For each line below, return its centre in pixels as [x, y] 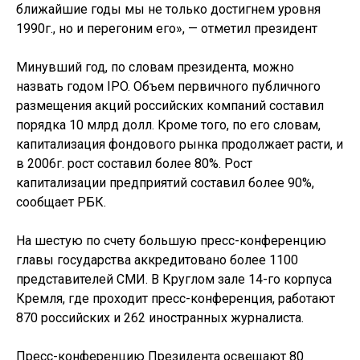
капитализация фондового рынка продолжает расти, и [180, 144]
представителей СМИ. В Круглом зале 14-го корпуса [174, 279]
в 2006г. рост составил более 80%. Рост [134, 164]
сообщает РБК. [61, 202]
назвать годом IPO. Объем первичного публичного [168, 86]
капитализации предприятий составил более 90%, [165, 183]
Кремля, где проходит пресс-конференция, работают [176, 299]
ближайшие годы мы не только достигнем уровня [168, 9]
